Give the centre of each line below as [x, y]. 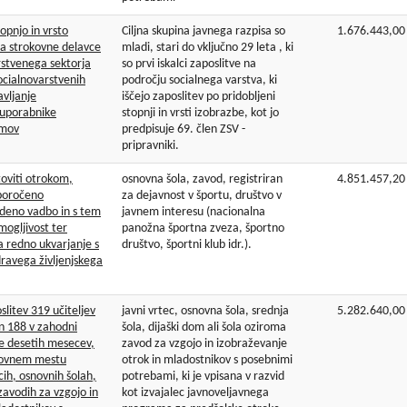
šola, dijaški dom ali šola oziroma [204, 328]
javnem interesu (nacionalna [194, 213]
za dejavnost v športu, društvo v [202, 196]
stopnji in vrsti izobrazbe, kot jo [200, 114]
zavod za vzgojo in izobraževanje [204, 344]
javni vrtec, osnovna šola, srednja [205, 312]
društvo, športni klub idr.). [187, 245]
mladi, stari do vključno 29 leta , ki [208, 48]
